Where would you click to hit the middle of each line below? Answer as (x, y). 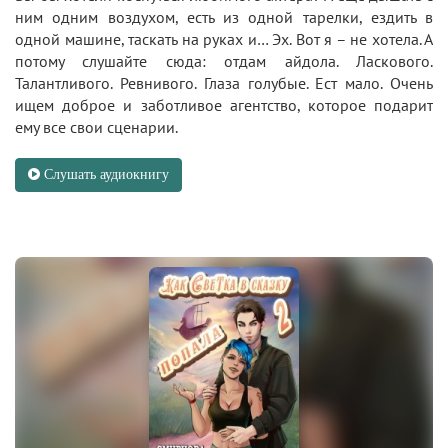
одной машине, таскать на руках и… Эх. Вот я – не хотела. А (224, 39)
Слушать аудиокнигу (104, 174)
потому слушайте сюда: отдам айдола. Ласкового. (224, 61)
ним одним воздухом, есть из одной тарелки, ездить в (224, 17)
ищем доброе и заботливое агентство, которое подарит (224, 105)
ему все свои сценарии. (96, 127)
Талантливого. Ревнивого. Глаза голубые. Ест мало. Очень (224, 83)
